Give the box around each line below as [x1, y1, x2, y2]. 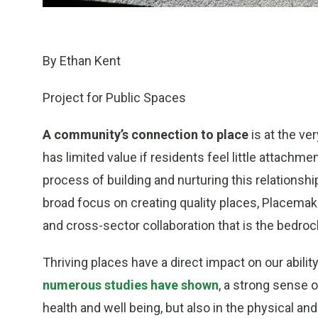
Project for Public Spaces [43, 90, 186, 106]
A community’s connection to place [43, 127, 248, 143]
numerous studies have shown [43, 278, 219, 293]
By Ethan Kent [43, 53, 121, 69]
